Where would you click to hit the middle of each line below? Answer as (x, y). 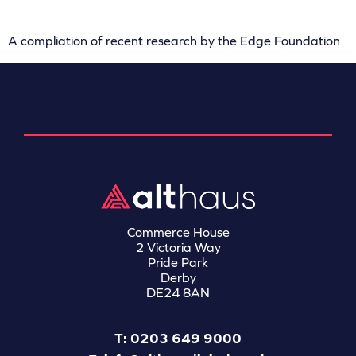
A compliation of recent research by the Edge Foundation (174, 41)
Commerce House (178, 233)
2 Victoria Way (178, 248)
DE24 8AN (178, 293)
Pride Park (178, 263)
